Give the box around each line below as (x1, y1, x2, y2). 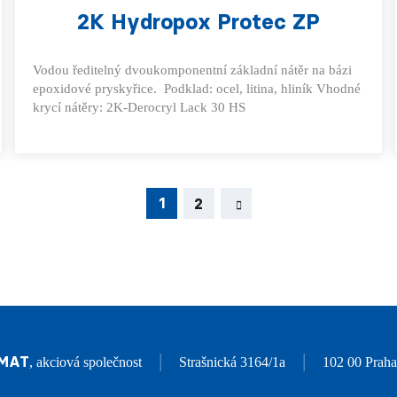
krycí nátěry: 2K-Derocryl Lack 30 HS (33, 100, 246, 114)
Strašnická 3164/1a (175, 354, 289, 370)
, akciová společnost (29, 354, 145, 370)
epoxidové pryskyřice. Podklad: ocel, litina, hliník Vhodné (33, 82, 362, 96)
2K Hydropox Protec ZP (76, 9, 320, 35)
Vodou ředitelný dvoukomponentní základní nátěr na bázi (33, 63, 353, 77)
